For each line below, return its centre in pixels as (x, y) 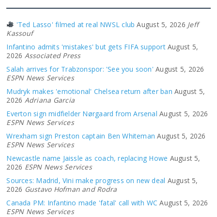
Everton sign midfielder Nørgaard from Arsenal (82, 114)
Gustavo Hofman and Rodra (71, 189)
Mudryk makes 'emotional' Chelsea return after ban (89, 91)
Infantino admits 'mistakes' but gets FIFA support (86, 47)
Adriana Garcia (50, 100)
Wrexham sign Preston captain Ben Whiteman (81, 136)
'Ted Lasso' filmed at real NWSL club (75, 24)
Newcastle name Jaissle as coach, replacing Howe (87, 158)
